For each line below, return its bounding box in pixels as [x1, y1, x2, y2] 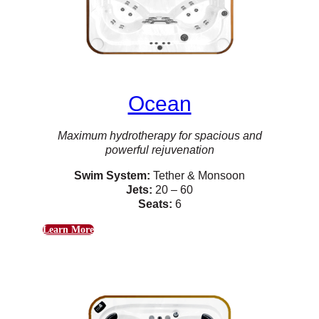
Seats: [137, 198, 172, 211]
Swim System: [74, 169, 150, 182]
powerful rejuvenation [105, 144, 214, 157]
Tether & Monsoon [150, 169, 245, 182]
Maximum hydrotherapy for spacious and [57, 130, 262, 142]
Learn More [42, 224, 94, 236]
